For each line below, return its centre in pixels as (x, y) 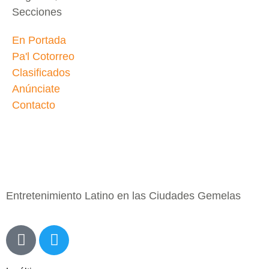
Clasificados (41, 73)
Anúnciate (36, 89)
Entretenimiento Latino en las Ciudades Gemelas (123, 196)
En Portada (39, 41)
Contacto (34, 105)
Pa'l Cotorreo (43, 57)
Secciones (37, 12)
